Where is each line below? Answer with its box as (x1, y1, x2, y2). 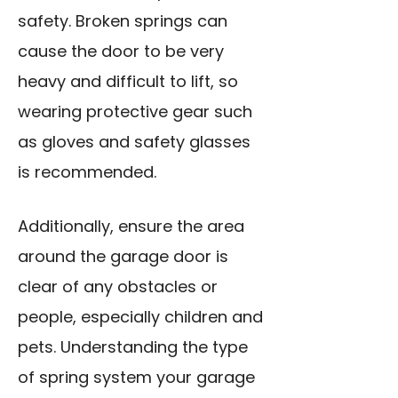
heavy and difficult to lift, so (18, 70, 238, 93)
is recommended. (18, 161, 156, 184)
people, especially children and (18, 306, 263, 329)
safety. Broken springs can (18, 10, 227, 33)
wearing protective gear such (18, 100, 252, 123)
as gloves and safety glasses (18, 131, 251, 154)
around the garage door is (18, 245, 228, 268)
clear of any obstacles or (18, 275, 218, 298)
